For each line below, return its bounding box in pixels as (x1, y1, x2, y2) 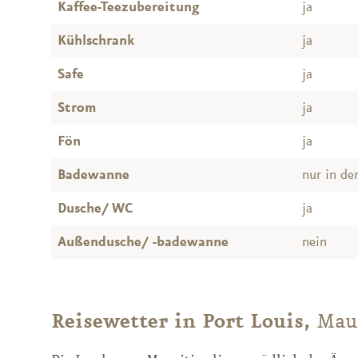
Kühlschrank (58, 32, 134, 49)
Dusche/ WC (58, 200, 133, 217)
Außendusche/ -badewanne (58, 233, 229, 250)
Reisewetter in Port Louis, (51, 309, 316, 334)
